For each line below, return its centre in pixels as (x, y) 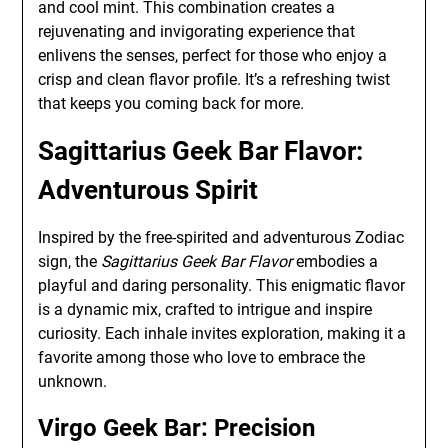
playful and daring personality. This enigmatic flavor (222, 285)
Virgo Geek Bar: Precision (177, 428)
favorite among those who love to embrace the (202, 357)
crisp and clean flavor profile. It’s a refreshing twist (214, 79)
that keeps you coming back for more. (171, 103)
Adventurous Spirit (148, 190)
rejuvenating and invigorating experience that (197, 31)
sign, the (70, 261)
